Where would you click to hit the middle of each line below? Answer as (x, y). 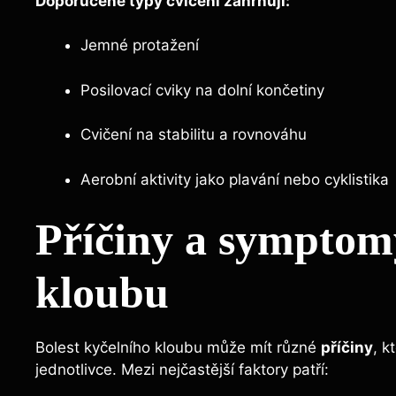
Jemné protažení (140, 46)
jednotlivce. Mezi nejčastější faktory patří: (182, 370)
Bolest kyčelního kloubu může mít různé (178, 348)
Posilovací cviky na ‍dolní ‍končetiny (202, 90)
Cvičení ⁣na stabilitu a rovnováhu (194, 135)
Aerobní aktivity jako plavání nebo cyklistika (235, 179)
